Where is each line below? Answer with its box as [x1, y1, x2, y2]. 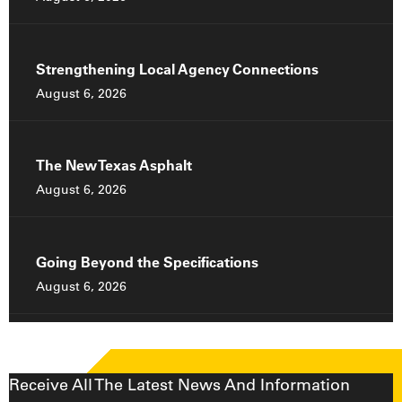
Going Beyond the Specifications [36, 253, 258, 272]
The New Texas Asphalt [36, 156, 192, 175]
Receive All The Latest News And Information [9, 374, 350, 396]
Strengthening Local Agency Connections [36, 60, 319, 79]
